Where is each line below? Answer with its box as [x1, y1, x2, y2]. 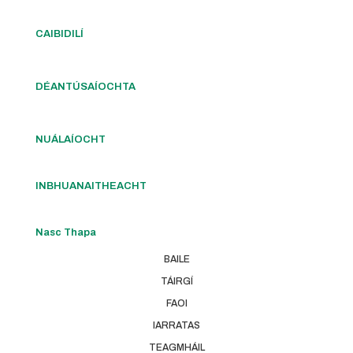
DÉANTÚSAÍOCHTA [35, 80, 136, 92]
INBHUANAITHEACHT [35, 180, 147, 191]
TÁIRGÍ [160, 275, 193, 287]
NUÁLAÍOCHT [35, 133, 106, 145]
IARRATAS [153, 319, 200, 331]
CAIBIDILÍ [35, 28, 84, 39]
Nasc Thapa [35, 226, 96, 238]
